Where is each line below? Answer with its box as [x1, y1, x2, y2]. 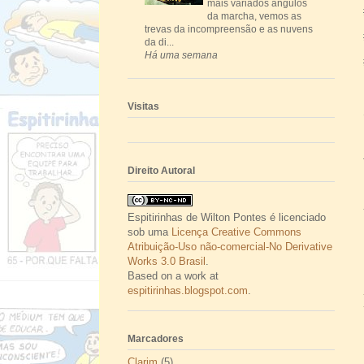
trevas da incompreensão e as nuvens [145, 23, 313, 35]
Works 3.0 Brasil [128, 254, 206, 267]
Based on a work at [128, 269, 219, 282]
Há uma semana [145, 49, 218, 60]
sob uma [128, 225, 171, 238]
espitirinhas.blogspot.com [128, 284, 248, 297]
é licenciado [266, 210, 326, 223]
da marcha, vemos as [207, 10, 301, 22]
